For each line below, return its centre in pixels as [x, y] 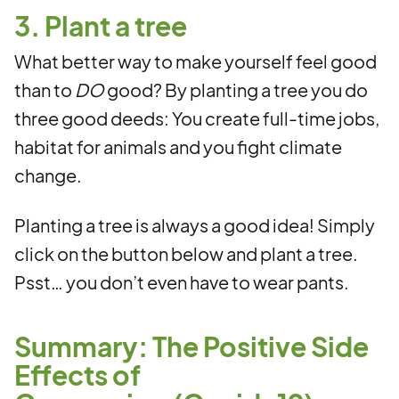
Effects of [77, 375]
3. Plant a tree [101, 26]
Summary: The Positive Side [191, 346]
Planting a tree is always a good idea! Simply [195, 225]
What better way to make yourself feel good [195, 61]
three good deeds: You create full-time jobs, [197, 118]
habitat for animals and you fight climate [178, 147]
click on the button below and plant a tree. [186, 253]
